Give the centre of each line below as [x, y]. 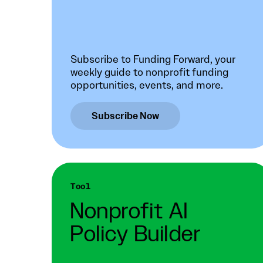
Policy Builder [136, 235]
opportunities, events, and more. [147, 85]
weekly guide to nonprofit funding [149, 73]
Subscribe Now [125, 116]
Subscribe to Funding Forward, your [153, 60]
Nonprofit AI [129, 212]
